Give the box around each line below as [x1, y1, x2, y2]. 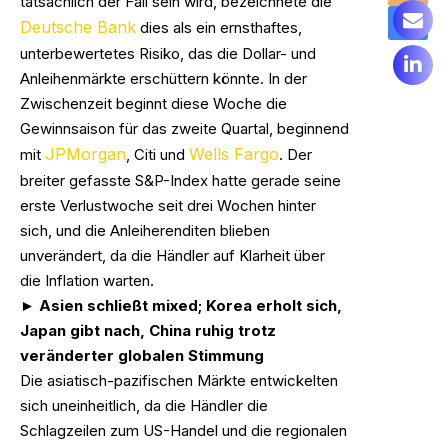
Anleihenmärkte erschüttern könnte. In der [20, 69, 307, 88]
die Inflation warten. [20, 271, 154, 290]
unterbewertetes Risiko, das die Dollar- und [20, 44, 316, 63]
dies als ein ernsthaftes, [136, 18, 302, 37]
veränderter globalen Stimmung [20, 346, 264, 365]
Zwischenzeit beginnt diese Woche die [20, 94, 287, 113]
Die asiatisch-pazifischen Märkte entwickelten [20, 371, 338, 390]
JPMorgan [45, 144, 126, 164]
